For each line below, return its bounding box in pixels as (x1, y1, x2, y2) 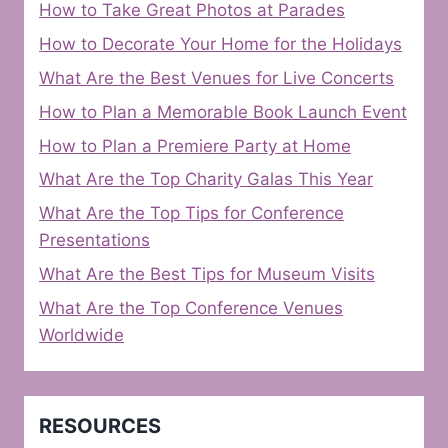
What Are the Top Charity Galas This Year (39, 169, 373, 190)
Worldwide (39, 324, 124, 345)
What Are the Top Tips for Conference (39, 203, 344, 224)
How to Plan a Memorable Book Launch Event (39, 101, 407, 122)
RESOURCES (39, 414, 161, 439)
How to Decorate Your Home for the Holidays (39, 34, 402, 55)
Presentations (39, 230, 150, 251)
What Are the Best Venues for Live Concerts (39, 68, 394, 88)
